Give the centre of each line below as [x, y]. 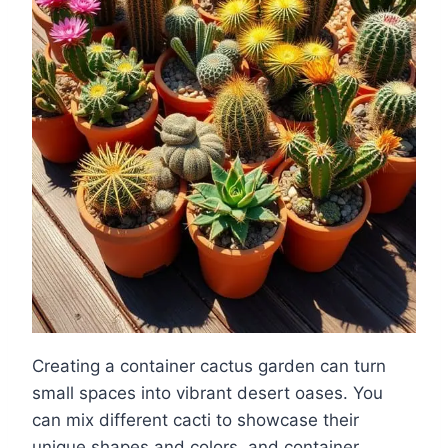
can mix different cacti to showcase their [195, 419]
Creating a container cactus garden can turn [209, 365]
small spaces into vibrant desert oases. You [207, 392]
